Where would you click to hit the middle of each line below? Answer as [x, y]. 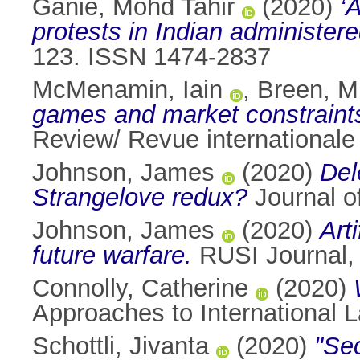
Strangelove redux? [140, 198]
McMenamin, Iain [127, 90]
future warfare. [112, 256]
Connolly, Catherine [140, 288]
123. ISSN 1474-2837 [151, 57]
